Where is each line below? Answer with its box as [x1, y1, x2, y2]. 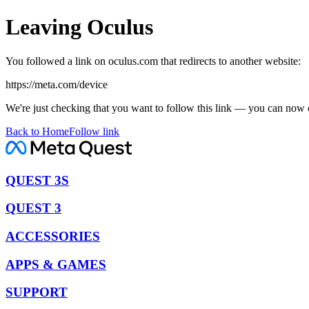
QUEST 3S [6, 172, 69, 188]
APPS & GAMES [6, 257, 106, 272]
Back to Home [6, 125, 69, 137]
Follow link [69, 125, 119, 137]
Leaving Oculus [6, 14, 153, 40]
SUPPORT [6, 285, 68, 300]
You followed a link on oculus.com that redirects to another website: [6, 54, 301, 67]
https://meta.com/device [6, 78, 108, 90]
